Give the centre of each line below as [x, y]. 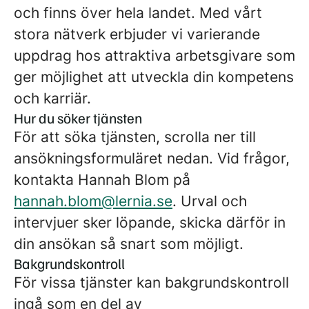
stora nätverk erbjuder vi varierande [137, 34]
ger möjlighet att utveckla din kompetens [154, 77]
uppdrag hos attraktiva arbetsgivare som [154, 56]
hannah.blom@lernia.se [93, 201]
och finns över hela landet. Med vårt [138, 13]
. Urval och [210, 201]
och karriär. [52, 98]
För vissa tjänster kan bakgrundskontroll [151, 282]
